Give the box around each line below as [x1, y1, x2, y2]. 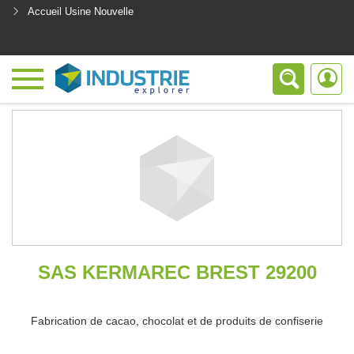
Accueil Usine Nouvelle [28, 6, 134, 17]
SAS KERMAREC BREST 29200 [37, 262, 317, 283]
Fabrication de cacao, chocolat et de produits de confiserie [31, 314, 323, 327]
